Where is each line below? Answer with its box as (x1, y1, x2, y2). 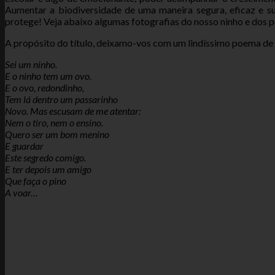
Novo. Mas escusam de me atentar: (5, 104, 141, 117)
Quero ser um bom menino (5, 128, 109, 140)
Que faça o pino (5, 174, 66, 187)
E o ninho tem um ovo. (5, 69, 91, 82)
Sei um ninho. (5, 58, 57, 70)
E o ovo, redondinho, (5, 81, 84, 93)
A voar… (5, 186, 38, 198)
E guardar (5, 139, 44, 152)
